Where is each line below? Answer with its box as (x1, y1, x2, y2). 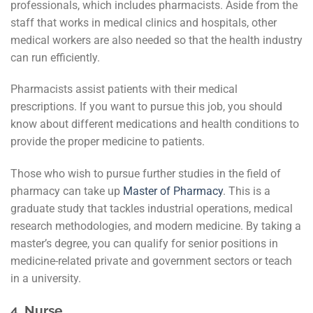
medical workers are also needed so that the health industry (10, 33, 303, 47)
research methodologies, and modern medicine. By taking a (10, 219, 301, 233)
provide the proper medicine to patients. (10, 135, 208, 149)
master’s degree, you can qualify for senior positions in (10, 237, 278, 251)
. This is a (223, 184, 270, 198)
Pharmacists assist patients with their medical (10, 82, 238, 96)
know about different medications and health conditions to (10, 117, 299, 131)
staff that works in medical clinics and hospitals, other (10, 15, 277, 29)
